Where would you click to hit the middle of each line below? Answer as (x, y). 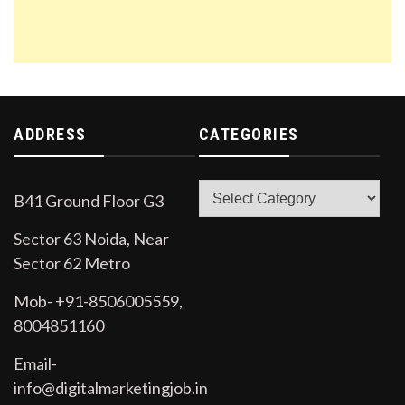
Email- (35, 364)
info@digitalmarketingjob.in (111, 388)
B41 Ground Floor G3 (89, 201)
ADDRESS (50, 135)
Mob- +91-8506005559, (98, 301)
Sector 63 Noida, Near (91, 239)
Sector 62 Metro (72, 264)
